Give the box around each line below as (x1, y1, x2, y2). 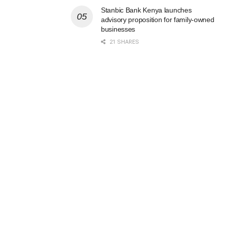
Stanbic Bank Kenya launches (101, 6, 192, 15)
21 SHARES (108, 39, 139, 46)
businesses (101, 25, 136, 34)
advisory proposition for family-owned (101, 16, 214, 24)
